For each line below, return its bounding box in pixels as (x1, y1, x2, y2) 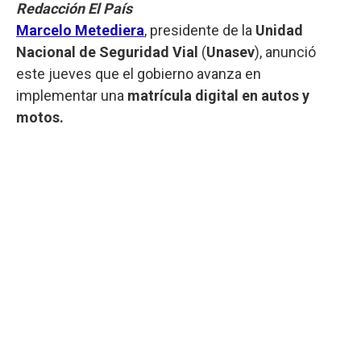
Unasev (206, 43, 255, 60)
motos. (16, 108, 64, 126)
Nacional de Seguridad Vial (16, 43, 198, 60)
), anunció (255, 43, 316, 60)
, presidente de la (144, 21, 252, 39)
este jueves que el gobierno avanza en (16, 64, 261, 82)
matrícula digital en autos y (124, 86, 309, 104)
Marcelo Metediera (16, 21, 144, 39)
